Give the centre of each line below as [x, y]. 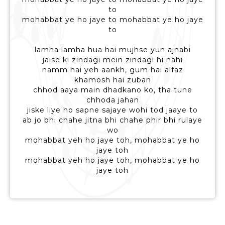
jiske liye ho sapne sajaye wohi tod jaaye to [113, 110]
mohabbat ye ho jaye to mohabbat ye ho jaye [113, 20]
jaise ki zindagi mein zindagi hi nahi [113, 60]
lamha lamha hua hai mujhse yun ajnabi [113, 50]
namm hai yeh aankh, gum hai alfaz [113, 70]
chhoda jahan [113, 100]
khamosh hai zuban [113, 80]
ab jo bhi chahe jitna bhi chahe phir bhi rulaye [113, 120]
